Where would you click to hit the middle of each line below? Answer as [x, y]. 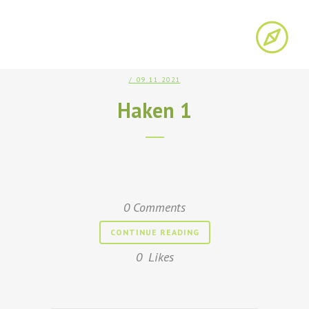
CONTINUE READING [154, 232]
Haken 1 [154, 110]
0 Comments [154, 207]
